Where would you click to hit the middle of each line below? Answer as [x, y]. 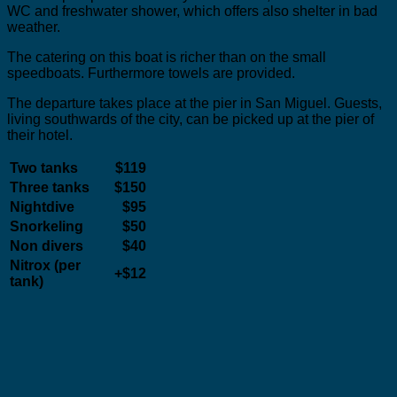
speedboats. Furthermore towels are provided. [151, 73]
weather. [34, 27]
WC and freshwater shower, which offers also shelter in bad [192, 11]
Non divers [47, 245]
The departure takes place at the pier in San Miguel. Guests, [195, 103]
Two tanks [44, 167]
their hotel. [40, 135]
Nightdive [42, 206]
